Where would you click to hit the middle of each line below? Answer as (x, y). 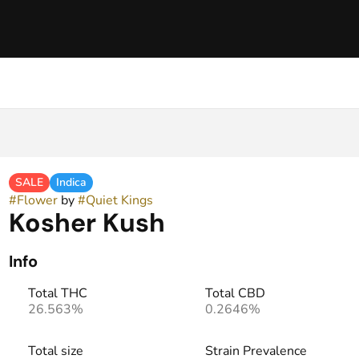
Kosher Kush (87, 223)
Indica (71, 182)
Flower (37, 200)
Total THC (57, 293)
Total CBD (235, 293)
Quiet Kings (119, 200)
